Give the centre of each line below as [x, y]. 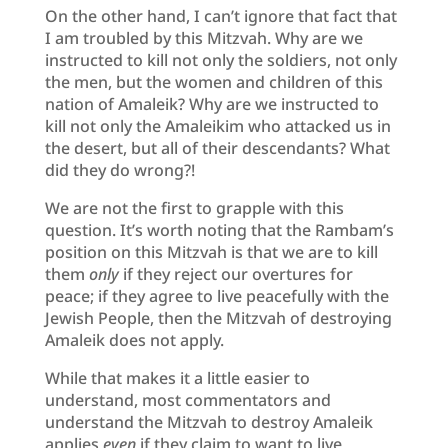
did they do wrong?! [119, 169]
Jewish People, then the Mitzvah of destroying [218, 317]
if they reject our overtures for [235, 273]
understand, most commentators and [187, 399]
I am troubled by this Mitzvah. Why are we [203, 37]
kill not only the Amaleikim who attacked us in [217, 125]
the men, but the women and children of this [213, 81]
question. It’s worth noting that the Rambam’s [219, 229]
